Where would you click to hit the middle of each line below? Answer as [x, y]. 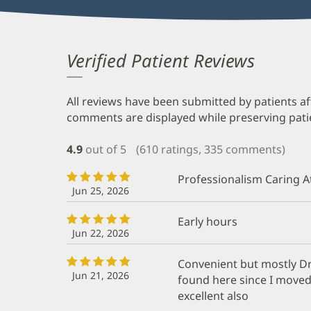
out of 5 [106, 149]
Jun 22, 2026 [101, 233]
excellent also [213, 295]
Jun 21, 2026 [101, 275]
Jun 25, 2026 [101, 190]
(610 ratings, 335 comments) [211, 149]
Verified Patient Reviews [161, 61]
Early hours [208, 221]
